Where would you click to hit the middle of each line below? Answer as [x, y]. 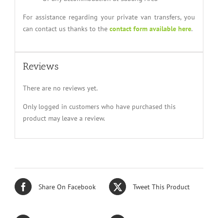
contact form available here [150, 28]
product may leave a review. [64, 118]
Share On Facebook [67, 187]
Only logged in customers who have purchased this [99, 106]
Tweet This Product [161, 187]
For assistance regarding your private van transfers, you [109, 17]
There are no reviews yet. [60, 88]
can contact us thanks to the [66, 28]
